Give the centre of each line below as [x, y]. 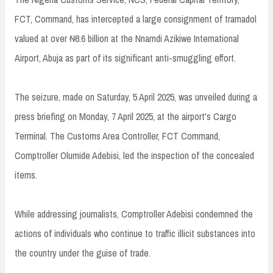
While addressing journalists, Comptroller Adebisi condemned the [134, 214]
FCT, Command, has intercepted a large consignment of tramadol [136, 19]
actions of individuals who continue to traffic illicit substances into [135, 233]
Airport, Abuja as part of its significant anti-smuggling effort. [125, 58]
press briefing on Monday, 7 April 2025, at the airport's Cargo [126, 116]
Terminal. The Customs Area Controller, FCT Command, [117, 136]
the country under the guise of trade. [83, 253]
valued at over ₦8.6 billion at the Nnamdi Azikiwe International [127, 38]
